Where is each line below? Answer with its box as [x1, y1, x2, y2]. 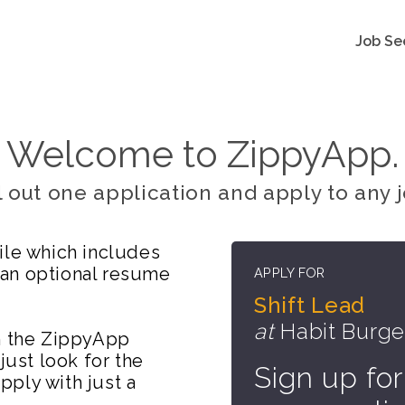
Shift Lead [254, 292, 366, 319]
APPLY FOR [254, 265, 325, 281]
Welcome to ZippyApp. [6, 132, 399, 176]
